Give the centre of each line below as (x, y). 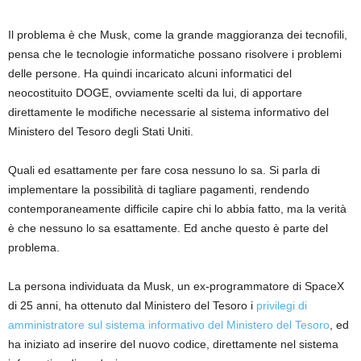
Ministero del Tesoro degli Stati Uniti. (101, 132)
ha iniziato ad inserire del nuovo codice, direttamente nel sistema (173, 344)
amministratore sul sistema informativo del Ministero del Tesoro (169, 325)
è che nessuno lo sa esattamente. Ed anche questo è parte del (168, 228)
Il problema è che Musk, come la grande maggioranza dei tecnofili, (178, 35)
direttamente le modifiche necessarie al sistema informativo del (168, 112)
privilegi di (282, 306)
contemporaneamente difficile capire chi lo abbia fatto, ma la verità (177, 209)
